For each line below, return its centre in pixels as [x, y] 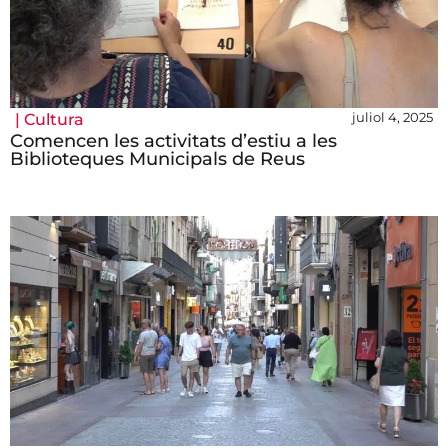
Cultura [54, 120]
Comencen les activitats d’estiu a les [173, 141]
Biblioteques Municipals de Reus [157, 159]
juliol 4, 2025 [392, 117]
